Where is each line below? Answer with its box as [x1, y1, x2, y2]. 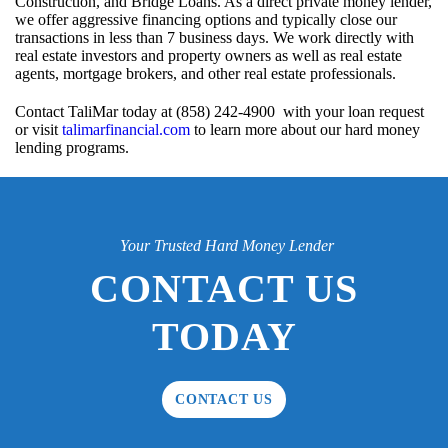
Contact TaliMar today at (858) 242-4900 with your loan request [15, 103, 424, 121]
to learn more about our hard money [190, 121, 420, 139]
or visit [15, 121, 62, 139]
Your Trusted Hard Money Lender [119, 237, 334, 255]
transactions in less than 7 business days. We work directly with [15, 29, 414, 47]
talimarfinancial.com [62, 121, 190, 139]
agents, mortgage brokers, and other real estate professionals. [15, 65, 396, 83]
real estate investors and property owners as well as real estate [15, 47, 402, 65]
